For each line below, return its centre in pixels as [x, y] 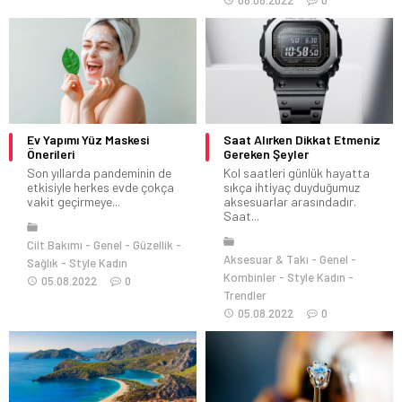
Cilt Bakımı [55, 245]
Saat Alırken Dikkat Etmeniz [302, 139]
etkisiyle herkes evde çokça [100, 187]
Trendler [245, 295]
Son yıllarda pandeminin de [99, 172]
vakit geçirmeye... [74, 201]
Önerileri [51, 153]
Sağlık [43, 262]
